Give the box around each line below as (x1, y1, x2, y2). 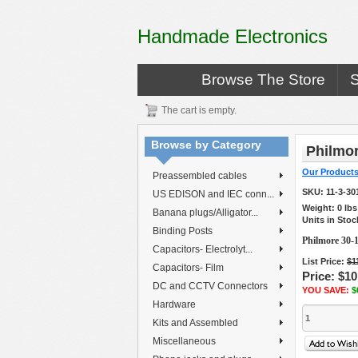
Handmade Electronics (137, 26, 328, 47)
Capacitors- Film (153, 262, 224, 273)
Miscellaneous (153, 336, 216, 347)
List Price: (302, 257, 347, 266)
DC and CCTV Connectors (153, 280, 268, 292)
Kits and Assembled (153, 317, 238, 328)
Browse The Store (201, 71, 325, 88)
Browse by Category (151, 138, 261, 151)
